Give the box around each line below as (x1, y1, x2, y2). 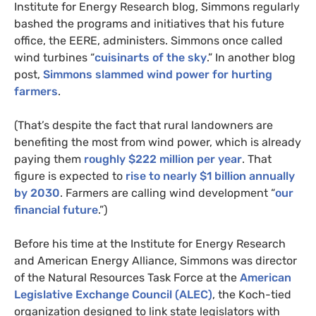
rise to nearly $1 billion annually (126, 169, 295, 183)
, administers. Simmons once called (97, 33, 283, 47)
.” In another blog (207, 50, 296, 64)
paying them (14, 152, 84, 166)
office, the (14, 33, 69, 47)
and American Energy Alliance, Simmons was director (14, 253, 297, 267)
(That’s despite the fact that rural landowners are (14, 118, 273, 132)
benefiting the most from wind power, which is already (14, 135, 301, 149)
